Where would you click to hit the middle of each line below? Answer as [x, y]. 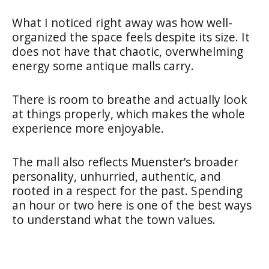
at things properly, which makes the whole [128, 113]
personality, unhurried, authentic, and [116, 176]
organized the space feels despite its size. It [131, 37]
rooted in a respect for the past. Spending [127, 190]
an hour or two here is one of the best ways [132, 205]
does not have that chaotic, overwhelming [128, 51]
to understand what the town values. [114, 219]
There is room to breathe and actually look [130, 99]
